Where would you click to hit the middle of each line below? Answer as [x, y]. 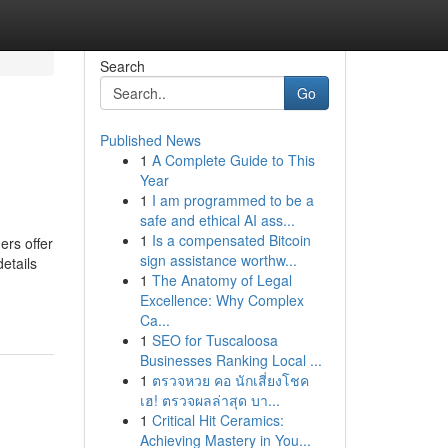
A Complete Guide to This [233, 160]
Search [122, 66]
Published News [150, 140]
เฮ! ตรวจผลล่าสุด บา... [209, 400]
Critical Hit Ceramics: [217, 420]
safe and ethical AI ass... [217, 220]
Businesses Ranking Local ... [230, 360]
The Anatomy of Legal [221, 280]
